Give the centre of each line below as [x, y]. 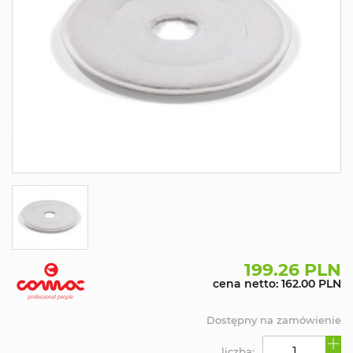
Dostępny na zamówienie [274, 320]
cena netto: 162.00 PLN [277, 284]
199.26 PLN [293, 270]
